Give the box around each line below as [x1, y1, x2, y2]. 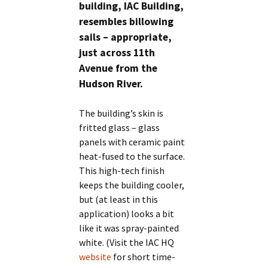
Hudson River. [79, 77, 144, 91]
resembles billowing [79, 15, 174, 29]
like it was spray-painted [79, 222, 179, 234]
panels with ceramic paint [79, 136, 185, 148]
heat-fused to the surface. [79, 150, 185, 163]
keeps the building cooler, [79, 179, 185, 191]
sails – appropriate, [79, 31, 172, 44]
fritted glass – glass [79, 121, 160, 134]
